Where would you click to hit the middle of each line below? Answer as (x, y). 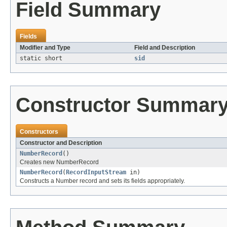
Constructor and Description (61, 143)
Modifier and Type (45, 47)
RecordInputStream (96, 172)
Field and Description (165, 47)
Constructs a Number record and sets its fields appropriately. (102, 181)
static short (41, 58)
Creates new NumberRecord (59, 162)
